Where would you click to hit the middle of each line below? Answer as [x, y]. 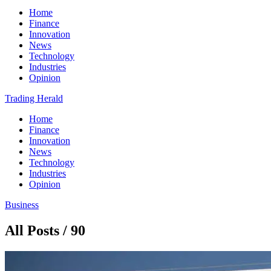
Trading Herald [34, 98]
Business [22, 205]
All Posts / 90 [45, 230]
